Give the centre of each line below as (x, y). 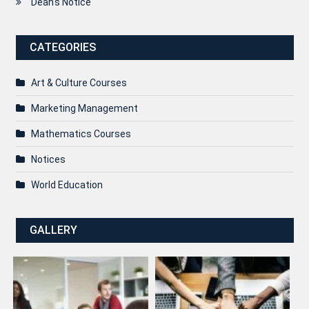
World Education (67, 185)
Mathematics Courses (81, 134)
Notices (48, 160)
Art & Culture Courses (79, 83)
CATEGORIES (62, 48)
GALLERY (53, 230)
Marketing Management (84, 109)
